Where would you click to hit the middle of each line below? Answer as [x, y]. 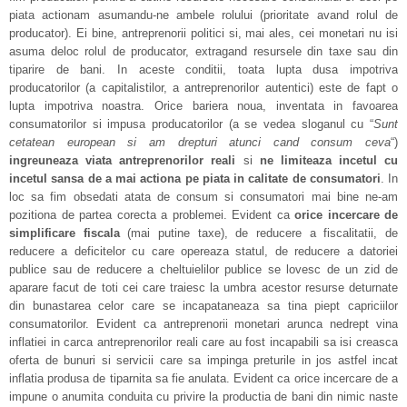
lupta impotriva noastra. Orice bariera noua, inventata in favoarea [203, 106]
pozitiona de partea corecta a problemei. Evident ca [152, 215]
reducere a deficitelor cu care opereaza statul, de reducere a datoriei [203, 251]
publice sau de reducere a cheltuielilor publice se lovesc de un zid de [203, 269]
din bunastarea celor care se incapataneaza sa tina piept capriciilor [203, 306]
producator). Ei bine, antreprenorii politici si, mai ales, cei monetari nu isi [203, 33]
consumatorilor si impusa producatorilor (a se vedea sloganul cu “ [191, 124]
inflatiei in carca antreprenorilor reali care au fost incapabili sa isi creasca [203, 342]
